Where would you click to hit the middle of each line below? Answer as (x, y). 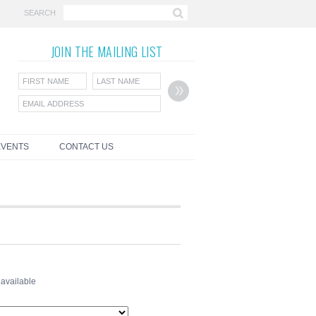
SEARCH (40, 12)
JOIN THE (74, 51)
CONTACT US (86, 147)
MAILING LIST (130, 51)
